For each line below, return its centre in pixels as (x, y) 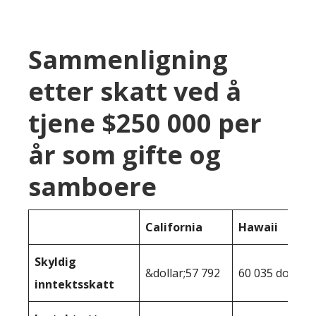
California (174, 227)
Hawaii (258, 227)
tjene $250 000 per (145, 123)
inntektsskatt (74, 284)
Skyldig (55, 261)
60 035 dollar (272, 273)
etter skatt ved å (135, 91)
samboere (92, 186)
